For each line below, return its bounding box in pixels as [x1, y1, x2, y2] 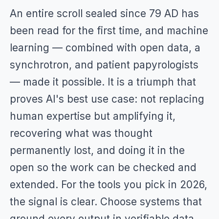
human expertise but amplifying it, [10, 110, 175, 122]
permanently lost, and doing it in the [10, 144, 185, 156]
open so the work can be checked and [10, 161, 197, 174]
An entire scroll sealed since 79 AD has [10, 7, 199, 20]
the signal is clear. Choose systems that [10, 196, 202, 208]
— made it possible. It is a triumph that [10, 76, 196, 88]
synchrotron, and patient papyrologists [10, 59, 198, 71]
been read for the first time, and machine [10, 24, 208, 37]
